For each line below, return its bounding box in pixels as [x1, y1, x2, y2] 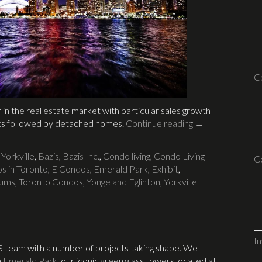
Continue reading [126, 117, 195, 129]
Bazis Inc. [63, 150, 99, 161]
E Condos [51, 163, 90, 174]
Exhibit [151, 163, 178, 174]
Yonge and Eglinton [87, 175, 160, 187]
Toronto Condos [19, 175, 83, 187]
